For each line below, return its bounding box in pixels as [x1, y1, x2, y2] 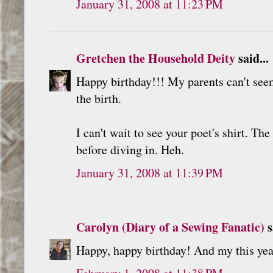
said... [235, 49, 269, 67]
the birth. [76, 90, 121, 107]
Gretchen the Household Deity [76, 49, 235, 67]
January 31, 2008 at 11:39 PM [76, 164, 223, 181]
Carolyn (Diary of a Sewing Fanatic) [76, 218, 264, 236]
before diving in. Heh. [76, 141, 184, 158]
